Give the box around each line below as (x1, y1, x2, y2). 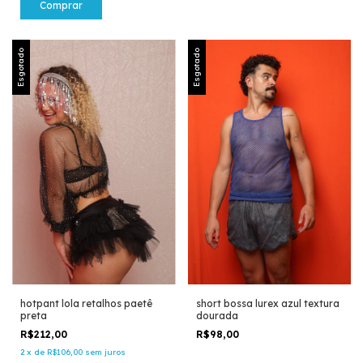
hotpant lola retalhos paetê (20, 297, 152, 310)
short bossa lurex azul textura (195, 297, 340, 310)
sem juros (85, 347, 126, 358)
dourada (195, 310, 238, 322)
